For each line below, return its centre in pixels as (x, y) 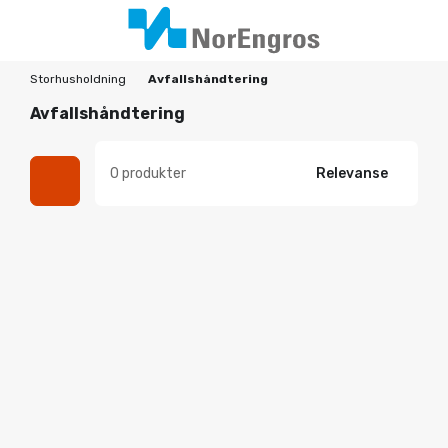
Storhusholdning (78, 79)
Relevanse (352, 173)
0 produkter (148, 173)
